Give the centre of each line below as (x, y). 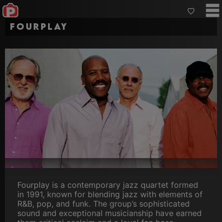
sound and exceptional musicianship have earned (110, 213)
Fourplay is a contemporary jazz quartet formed (108, 185)
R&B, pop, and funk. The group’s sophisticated (104, 204)
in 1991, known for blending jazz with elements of (110, 194)
